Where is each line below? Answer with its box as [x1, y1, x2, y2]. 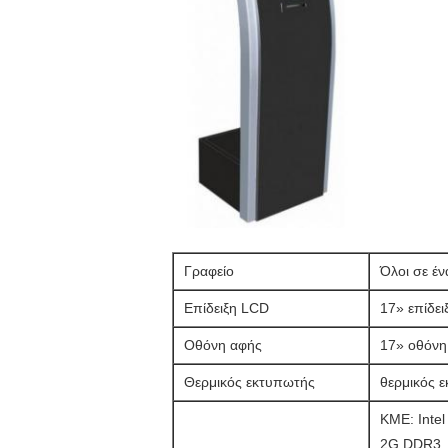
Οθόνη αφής [184, 337, 262, 353]
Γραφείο [184, 263, 234, 279]
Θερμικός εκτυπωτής [184, 374, 315, 390]
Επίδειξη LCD [184, 300, 269, 316]
